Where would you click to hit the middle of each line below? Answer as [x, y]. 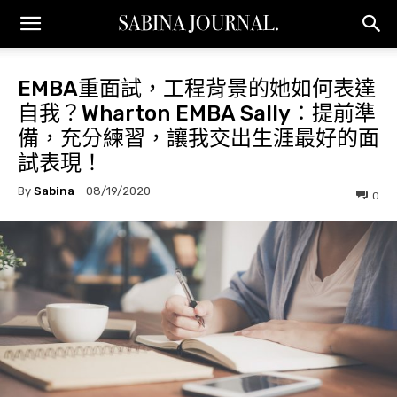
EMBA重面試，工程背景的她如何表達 [197, 89]
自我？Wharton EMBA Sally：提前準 [197, 113]
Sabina [54, 191]
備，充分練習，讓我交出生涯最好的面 [198, 138]
